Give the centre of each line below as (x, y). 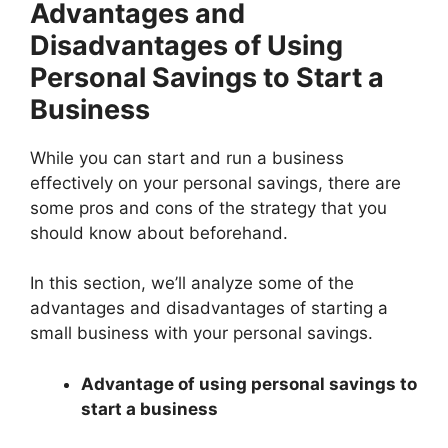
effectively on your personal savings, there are (215, 182)
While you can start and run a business (187, 157)
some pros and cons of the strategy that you (208, 207)
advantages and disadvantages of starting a (209, 308)
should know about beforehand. (159, 232)
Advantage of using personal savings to (249, 383)
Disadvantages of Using (186, 45)
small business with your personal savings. (201, 333)
